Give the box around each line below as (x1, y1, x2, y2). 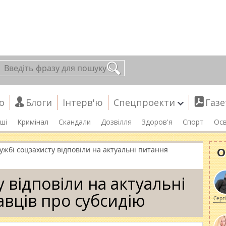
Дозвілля (101, 117, 132, 127)
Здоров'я (142, 117, 173, 127)
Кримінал (17, 117, 48, 127)
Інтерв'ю (63, 96, 103, 108)
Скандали (59, 117, 91, 127)
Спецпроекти (114, 96, 175, 108)
